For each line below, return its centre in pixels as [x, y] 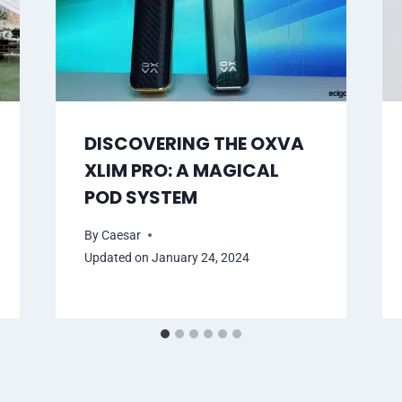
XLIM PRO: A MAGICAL [181, 171]
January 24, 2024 [200, 258]
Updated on [116, 258]
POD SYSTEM [140, 198]
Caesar [121, 235]
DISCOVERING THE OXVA [194, 144]
